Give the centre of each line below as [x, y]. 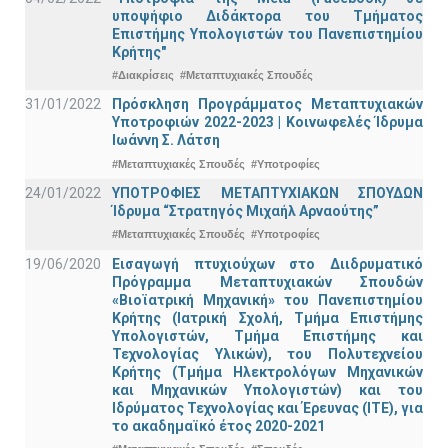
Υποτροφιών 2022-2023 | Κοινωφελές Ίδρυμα [267, 122]
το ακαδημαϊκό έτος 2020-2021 [218, 425]
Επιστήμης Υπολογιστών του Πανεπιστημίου [267, 33]
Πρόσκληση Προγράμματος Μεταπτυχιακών [267, 104]
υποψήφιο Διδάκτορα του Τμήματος [267, 15]
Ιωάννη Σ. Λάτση [166, 140]
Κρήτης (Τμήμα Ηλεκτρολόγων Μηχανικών [267, 371]
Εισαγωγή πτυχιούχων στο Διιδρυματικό [267, 263]
